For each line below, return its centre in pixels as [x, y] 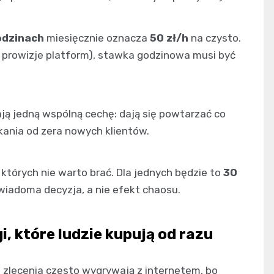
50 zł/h [169, 38]
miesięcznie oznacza [97, 38]
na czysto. [215, 38]
